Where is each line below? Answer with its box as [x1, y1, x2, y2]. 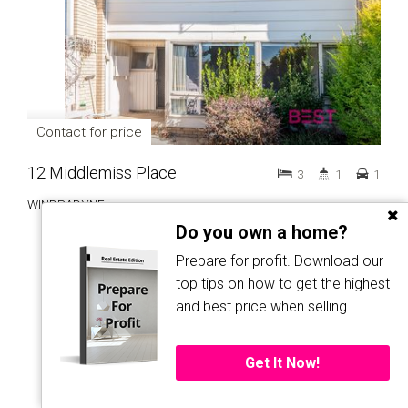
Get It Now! [245, 354, 321, 372]
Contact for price [36, 124, 142, 140]
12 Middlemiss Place [27, 163, 177, 182]
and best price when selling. [175, 298, 351, 316]
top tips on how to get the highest [175, 275, 390, 293]
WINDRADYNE [27, 197, 105, 211]
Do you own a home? [175, 221, 348, 244]
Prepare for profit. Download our [175, 252, 383, 270]
